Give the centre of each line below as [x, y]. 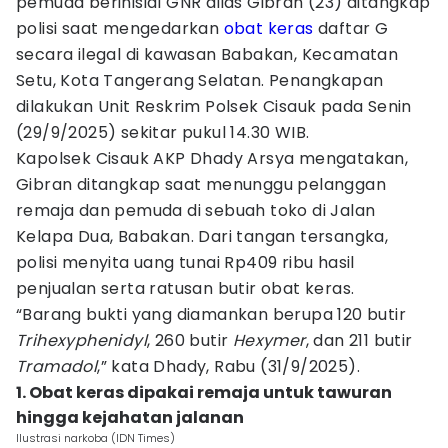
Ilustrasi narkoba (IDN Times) [95, 438]
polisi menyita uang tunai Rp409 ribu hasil [185, 262]
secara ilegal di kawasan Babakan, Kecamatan [207, 54]
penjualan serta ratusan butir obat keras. [185, 288]
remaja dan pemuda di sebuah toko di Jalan [196, 210]
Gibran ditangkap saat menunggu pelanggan [201, 184]
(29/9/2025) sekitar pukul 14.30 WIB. [163, 132]
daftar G [351, 28]
